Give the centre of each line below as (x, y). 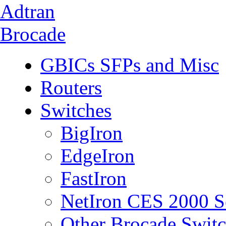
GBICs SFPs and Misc (130, 65)
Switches (76, 110)
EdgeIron (98, 156)
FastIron (94, 178)
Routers (71, 88)
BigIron (92, 133)
